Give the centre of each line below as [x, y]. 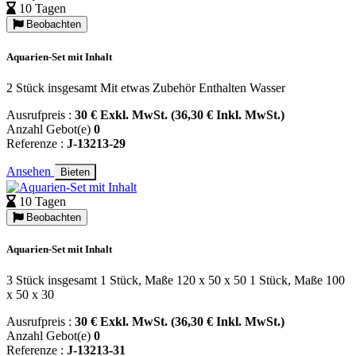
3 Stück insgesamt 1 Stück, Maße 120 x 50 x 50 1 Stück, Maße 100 [176, 281]
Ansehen [30, 171]
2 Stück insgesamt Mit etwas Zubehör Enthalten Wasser [146, 87]
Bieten [75, 172]
